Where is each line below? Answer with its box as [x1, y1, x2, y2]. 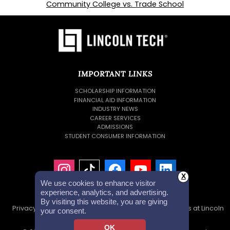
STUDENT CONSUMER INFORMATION [65, 131, 165, 140]
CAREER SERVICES [89, 113, 141, 122]
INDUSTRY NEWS [92, 105, 138, 113]
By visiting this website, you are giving [40, 197, 167, 206]
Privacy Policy [12, 204, 57, 213]
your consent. [40, 206, 86, 215]
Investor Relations [98, 214, 157, 223]
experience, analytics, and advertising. [40, 187, 168, 197]
